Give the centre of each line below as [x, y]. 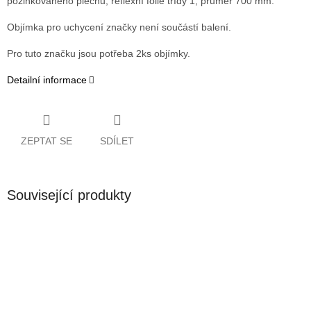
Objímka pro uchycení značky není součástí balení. [119, 27]
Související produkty [69, 195]
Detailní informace [47, 80]
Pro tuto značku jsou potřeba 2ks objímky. [99, 54]
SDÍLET [117, 141]
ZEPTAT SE [47, 141]
